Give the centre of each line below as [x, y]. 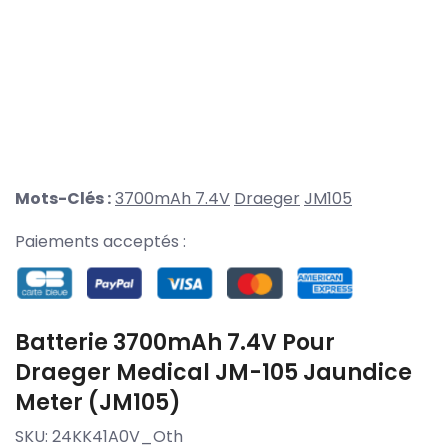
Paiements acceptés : [100, 242]
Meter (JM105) [98, 402]
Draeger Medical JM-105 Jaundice [213, 372]
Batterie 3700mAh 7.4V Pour [175, 342]
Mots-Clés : [63, 199]
